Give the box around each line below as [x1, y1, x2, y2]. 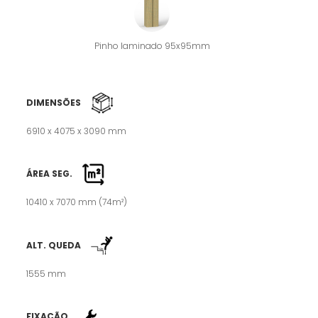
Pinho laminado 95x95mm [94, 39, 210, 52]
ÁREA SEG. [26, 168, 73, 180]
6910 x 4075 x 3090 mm [26, 125, 127, 138]
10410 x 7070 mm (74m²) [26, 196, 128, 209]
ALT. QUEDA [26, 239, 82, 252]
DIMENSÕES [26, 97, 82, 109]
